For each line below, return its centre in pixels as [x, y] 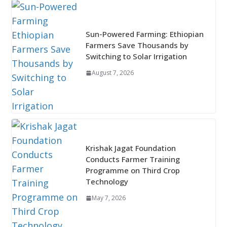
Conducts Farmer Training [133, 159]
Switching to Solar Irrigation [136, 56]
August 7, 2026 [112, 73]
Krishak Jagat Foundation [130, 148]
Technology [107, 182]
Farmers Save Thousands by [137, 45]
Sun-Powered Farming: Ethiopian [144, 34]
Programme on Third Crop [133, 171]
